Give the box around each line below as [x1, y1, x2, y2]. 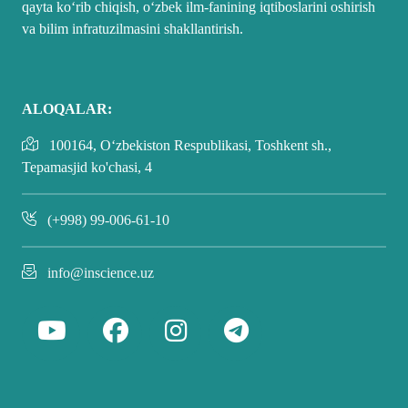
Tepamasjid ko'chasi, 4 [22, 158, 152, 175]
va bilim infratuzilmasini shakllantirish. [22, 20, 243, 36]
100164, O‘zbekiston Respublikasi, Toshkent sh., [46, 137, 331, 153]
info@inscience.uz [47, 264, 154, 280]
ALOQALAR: [22, 100, 112, 117]
